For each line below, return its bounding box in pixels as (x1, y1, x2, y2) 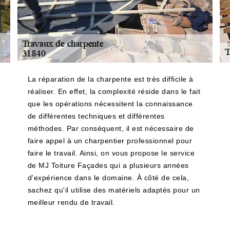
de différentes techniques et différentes (27, 112, 165, 120)
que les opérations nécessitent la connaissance (27, 100, 193, 108)
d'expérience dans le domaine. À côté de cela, (27, 174, 189, 182)
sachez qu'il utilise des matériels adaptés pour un (27, 186, 200, 194)
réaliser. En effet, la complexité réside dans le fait (27, 87, 201, 95)
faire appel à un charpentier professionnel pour (27, 137, 193, 145)
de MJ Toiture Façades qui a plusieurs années (27, 161, 189, 169)
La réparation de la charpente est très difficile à (27, 75, 194, 83)
